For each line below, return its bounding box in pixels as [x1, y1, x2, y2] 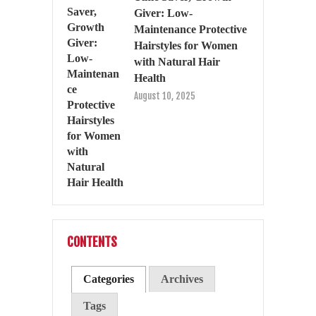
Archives [160, 273, 203, 286]
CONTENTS [67, 233, 117, 250]
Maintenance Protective [134, 23, 247, 35]
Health [134, 71, 166, 84]
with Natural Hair [134, 55, 220, 68]
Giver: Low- [134, 6, 193, 19]
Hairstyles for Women [134, 39, 238, 51]
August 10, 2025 [134, 90, 195, 102]
